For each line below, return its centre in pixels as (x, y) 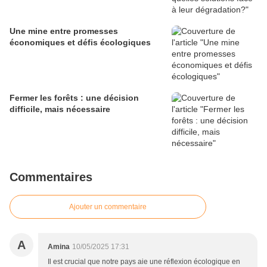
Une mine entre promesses (64, 31)
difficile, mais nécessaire (60, 109)
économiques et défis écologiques (80, 43)
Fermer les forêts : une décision (74, 98)
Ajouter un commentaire (108, 207)
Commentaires (51, 177)
